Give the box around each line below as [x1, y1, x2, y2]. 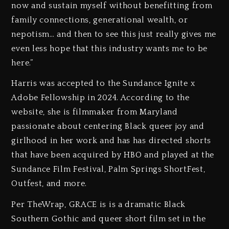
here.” [11, 58, 33, 67]
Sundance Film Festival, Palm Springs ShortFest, [11, 165, 205, 174]
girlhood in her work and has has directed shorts [11, 136, 212, 146]
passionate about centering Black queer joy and [11, 122, 204, 131]
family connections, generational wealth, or [11, 15, 188, 25]
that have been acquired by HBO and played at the [11, 150, 215, 160]
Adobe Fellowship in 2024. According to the [11, 93, 190, 103]
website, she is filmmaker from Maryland [11, 107, 178, 117]
